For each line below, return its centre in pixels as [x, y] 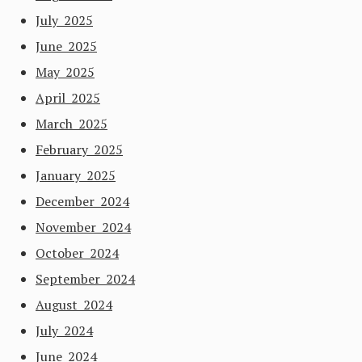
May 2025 [65, 72]
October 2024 [77, 253]
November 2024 [83, 227]
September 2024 [85, 279]
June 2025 [66, 46]
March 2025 [72, 124]
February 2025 [79, 149]
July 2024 [64, 330]
